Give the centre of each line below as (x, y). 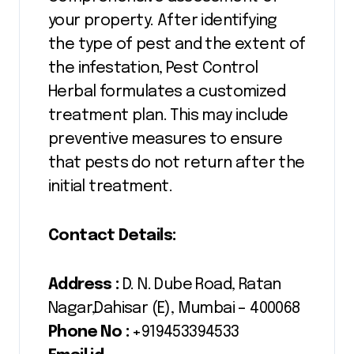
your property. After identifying (163, 21)
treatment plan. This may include (168, 115)
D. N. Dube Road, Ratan (200, 284)
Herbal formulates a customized (167, 92)
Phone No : (88, 332)
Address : (84, 284)
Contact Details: (112, 235)
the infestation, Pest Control (153, 68)
